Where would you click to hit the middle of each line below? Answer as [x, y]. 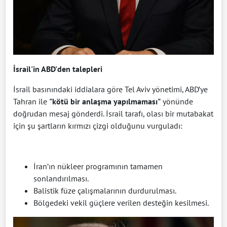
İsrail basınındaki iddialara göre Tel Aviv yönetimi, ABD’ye [110, 89]
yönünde [177, 101]
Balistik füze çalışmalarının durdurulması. [105, 190]
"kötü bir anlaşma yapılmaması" [105, 101]
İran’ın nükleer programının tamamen [98, 166]
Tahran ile [31, 101]
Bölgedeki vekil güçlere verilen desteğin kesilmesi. [121, 202]
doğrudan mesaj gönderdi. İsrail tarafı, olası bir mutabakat [113, 113]
